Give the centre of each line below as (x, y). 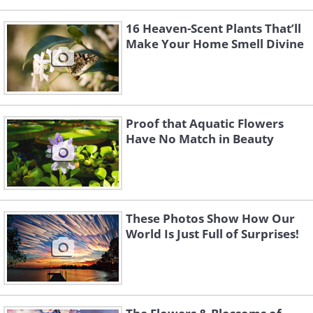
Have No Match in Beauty (200, 139)
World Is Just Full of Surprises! (212, 234)
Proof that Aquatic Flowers (205, 123)
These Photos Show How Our (210, 218)
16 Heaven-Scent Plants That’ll (213, 28)
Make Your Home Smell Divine (215, 44)
